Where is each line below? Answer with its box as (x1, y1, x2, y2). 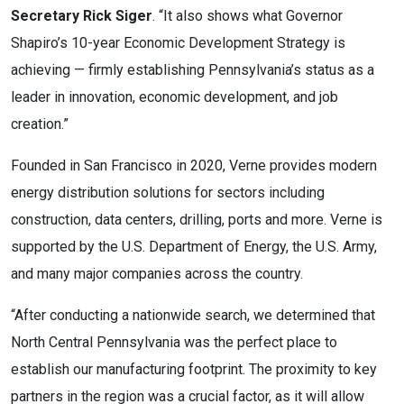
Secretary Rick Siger (11, 7, 152, 24)
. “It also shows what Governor (152, 7, 343, 24)
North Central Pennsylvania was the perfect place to (11, 334, 337, 351)
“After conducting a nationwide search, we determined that (11, 307, 375, 324)
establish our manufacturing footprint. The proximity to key (11, 361, 377, 378)
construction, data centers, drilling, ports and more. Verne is (11, 211, 382, 228)
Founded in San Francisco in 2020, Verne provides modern (11, 157, 377, 174)
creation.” (11, 115, 69, 133)
